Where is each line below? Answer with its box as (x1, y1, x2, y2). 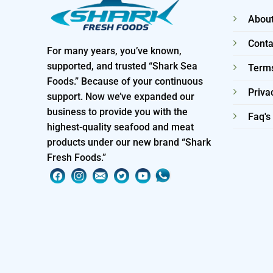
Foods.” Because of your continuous (47, 75, 203, 87)
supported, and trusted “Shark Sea (47, 60, 197, 72)
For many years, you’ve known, (47, 44, 182, 57)
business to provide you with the (47, 105, 188, 118)
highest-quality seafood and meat (47, 121, 194, 133)
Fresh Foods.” (47, 151, 106, 163)
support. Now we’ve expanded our (47, 90, 194, 102)
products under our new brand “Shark (47, 136, 211, 148)
